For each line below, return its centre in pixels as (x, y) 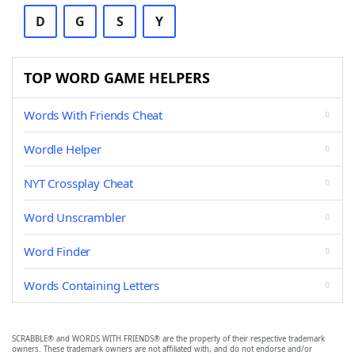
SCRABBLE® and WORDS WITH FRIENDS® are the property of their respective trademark (168, 339)
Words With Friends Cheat (94, 115)
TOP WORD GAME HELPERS (117, 78)
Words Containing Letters (92, 285)
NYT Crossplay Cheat (78, 183)
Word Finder (57, 251)
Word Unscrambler (75, 217)
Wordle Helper (63, 149)
